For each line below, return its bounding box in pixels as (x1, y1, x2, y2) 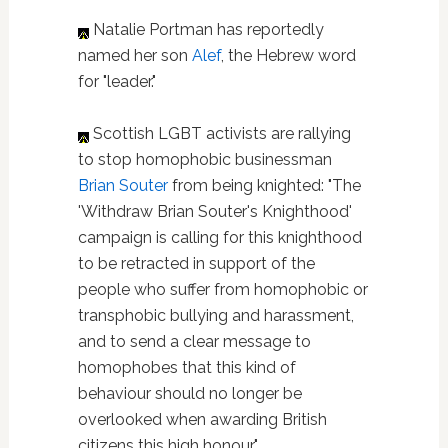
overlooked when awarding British (77, 410, 327, 429)
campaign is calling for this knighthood (77, 228, 362, 247)
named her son (77, 46, 192, 65)
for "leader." (77, 72, 156, 91)
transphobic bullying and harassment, (77, 306, 354, 325)
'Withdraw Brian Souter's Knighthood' (77, 202, 352, 221)
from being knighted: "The (167, 176, 361, 195)
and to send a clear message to (77, 332, 311, 351)
